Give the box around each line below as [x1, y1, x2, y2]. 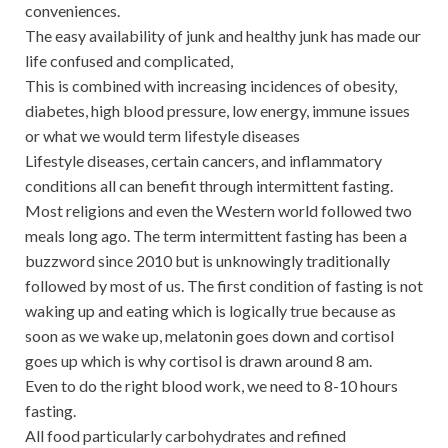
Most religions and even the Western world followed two [25, 200, 412, 220]
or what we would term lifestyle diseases [25, 125, 300, 145]
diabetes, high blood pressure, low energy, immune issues [25, 100, 410, 120]
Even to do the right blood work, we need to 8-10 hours [25, 375, 398, 395]
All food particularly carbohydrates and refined [25, 425, 346, 445]
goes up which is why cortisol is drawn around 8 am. [25, 350, 372, 370]
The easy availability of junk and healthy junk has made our [25, 25, 421, 45]
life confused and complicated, [25, 50, 233, 70]
